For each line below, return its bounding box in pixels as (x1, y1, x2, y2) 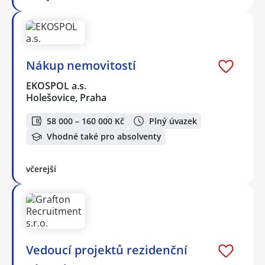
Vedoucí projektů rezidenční (26, 241, 188, 258)
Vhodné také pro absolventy (47, 131, 161, 143)
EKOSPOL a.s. (26, 79, 88, 93)
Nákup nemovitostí (26, 57, 136, 74)
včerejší (26, 163, 56, 174)
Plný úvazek (149, 115, 197, 127)
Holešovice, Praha (26, 91, 106, 105)
